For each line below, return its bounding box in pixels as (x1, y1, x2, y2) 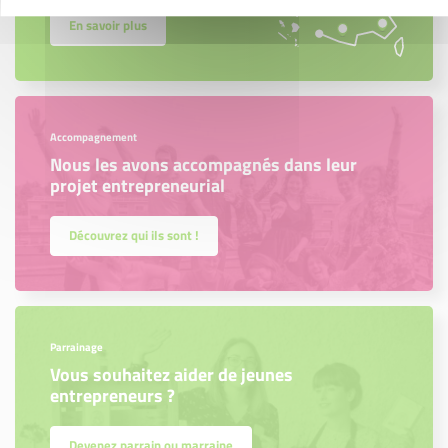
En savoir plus (69, 15, 147, 36)
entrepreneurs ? (50, 381, 175, 409)
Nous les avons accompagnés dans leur (50, 150, 357, 178)
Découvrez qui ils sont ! (69, 225, 199, 246)
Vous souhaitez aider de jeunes (50, 360, 293, 388)
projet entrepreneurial (50, 171, 225, 199)
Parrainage (50, 338, 103, 355)
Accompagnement (50, 128, 137, 145)
